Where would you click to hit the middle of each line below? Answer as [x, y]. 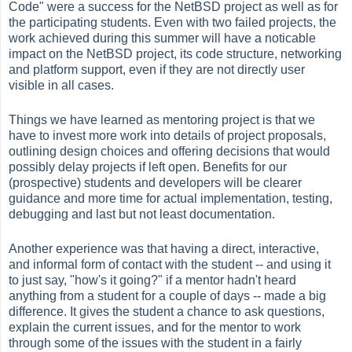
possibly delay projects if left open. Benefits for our [148, 167]
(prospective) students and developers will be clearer [156, 182]
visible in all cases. [62, 85]
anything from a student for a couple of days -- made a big [168, 295]
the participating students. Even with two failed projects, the [173, 22]
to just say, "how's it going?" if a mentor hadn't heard [153, 280]
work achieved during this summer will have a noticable [163, 38]
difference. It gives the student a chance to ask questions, [167, 311]
